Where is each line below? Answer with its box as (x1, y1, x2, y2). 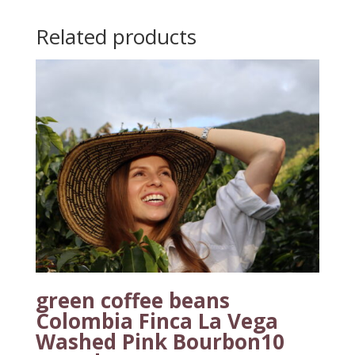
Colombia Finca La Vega (35, 306, 278, 335)
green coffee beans (35, 285, 230, 315)
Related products (35, 21, 197, 51)
